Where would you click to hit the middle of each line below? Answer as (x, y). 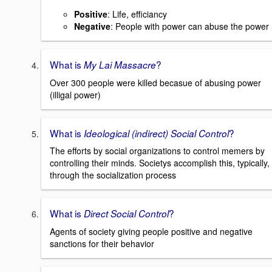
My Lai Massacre (120, 65)
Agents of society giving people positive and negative (151, 232)
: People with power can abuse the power (190, 26)
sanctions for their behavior (102, 244)
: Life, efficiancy (137, 14)
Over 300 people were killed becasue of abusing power (155, 82)
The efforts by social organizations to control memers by (157, 151)
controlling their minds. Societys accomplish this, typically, (160, 163)
